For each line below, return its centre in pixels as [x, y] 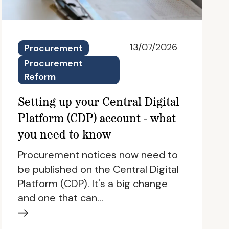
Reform [40, 77]
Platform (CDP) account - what [97, 119]
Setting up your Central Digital [98, 103]
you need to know [64, 136]
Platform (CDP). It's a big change [93, 184]
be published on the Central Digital [98, 169]
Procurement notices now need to [98, 155]
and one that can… [60, 198]
